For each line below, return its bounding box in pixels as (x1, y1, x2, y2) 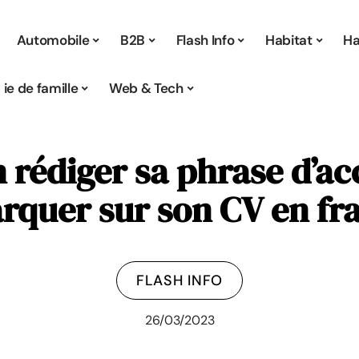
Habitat (264, 30, 313, 49)
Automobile (16, 30, 90, 49)
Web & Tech (109, 79, 184, 97)
